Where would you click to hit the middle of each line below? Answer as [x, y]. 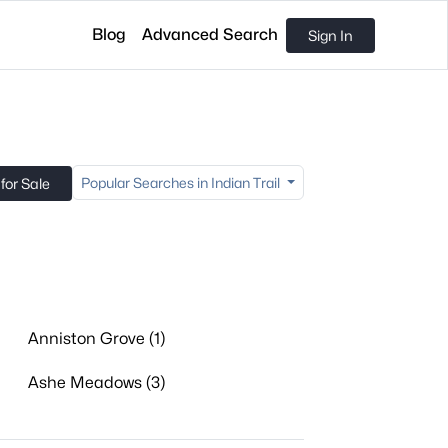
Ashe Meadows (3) [96, 382]
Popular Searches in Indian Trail [182, 182]
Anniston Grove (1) [96, 338]
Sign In [331, 35]
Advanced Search [210, 34]
